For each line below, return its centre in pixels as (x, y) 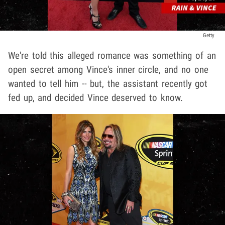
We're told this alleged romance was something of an (112, 55)
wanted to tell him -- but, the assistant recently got (108, 83)
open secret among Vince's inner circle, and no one (108, 69)
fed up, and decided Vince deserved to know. (95, 97)
